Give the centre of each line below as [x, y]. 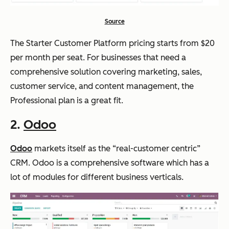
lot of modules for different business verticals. [97, 177]
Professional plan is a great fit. [67, 100]
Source [114, 21]
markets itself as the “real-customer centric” [116, 148]
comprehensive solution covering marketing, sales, [106, 72]
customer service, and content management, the [102, 86]
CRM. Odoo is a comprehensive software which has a [110, 163]
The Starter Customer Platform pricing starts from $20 [112, 43]
